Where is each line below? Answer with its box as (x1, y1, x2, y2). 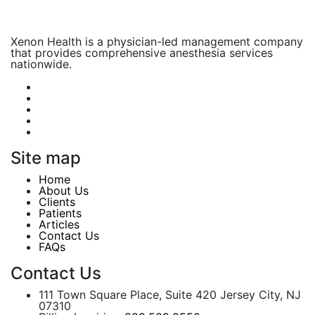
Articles (39, 217, 79, 231)
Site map (11, 148, 81, 168)
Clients (39, 195, 75, 209)
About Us (39, 184, 89, 198)
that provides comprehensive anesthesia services (11, 46, 273, 60)
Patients (39, 206, 82, 220)
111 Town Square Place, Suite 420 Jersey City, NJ (39, 288, 301, 302)
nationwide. (11, 57, 72, 71)
